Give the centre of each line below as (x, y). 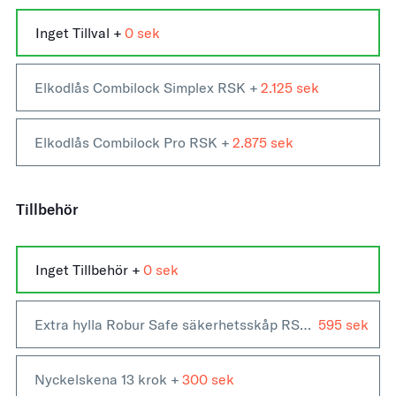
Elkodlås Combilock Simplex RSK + (146, 88)
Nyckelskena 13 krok (103, 379)
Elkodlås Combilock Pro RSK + (132, 142)
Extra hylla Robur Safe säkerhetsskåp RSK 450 (305, 324)
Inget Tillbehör (84, 270)
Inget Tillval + (79, 33)
